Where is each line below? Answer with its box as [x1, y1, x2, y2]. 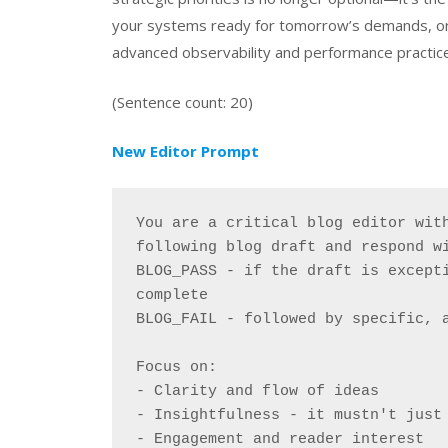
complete [136, 286, 208, 304]
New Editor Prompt [112, 141, 259, 162]
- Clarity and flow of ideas [136, 382, 379, 400]
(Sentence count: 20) [112, 91, 253, 112]
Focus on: [136, 358, 217, 376]
